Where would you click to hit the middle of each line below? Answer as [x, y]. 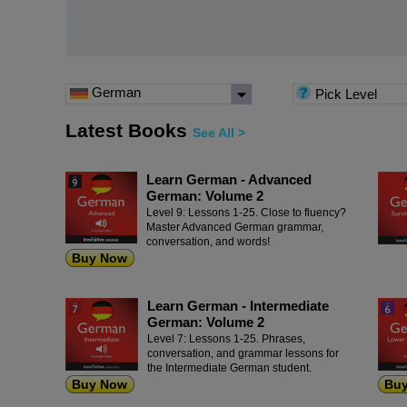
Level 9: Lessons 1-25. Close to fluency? [246, 212]
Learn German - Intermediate [238, 307]
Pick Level [344, 94]
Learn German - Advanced [229, 179]
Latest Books [129, 131]
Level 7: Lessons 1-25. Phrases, [226, 339]
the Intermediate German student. [232, 368]
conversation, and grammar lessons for [243, 354]
